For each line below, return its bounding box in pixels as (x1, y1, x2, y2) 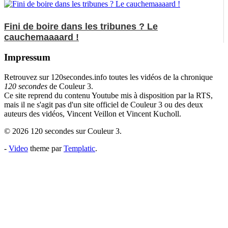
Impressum (4, 52, 50, 63)
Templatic (64, 144, 95, 153)
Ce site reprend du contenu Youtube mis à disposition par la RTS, (4, 91, 213, 100)
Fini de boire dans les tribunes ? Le (4, 21, 158, 32)
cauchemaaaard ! (4, 32, 79, 42)
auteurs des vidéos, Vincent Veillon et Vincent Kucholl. (4, 109, 181, 119)
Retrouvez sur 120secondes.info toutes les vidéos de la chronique (4, 73, 213, 82)
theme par (28, 144, 64, 153)
